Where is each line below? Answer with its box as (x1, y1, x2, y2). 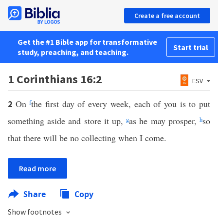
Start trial (173, 42, 208, 52)
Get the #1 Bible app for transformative (18, 37, 157, 47)
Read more (19, 163, 56, 173)
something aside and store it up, (8, 115, 127, 127)
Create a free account (134, 11, 200, 20)
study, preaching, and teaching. (18, 47, 128, 57)
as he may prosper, (129, 115, 200, 127)
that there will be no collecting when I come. (8, 132, 166, 144)
